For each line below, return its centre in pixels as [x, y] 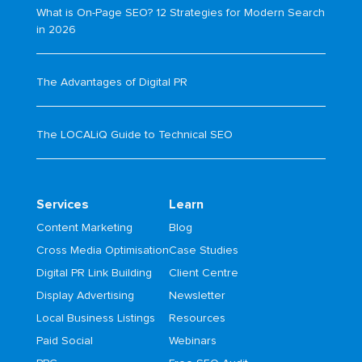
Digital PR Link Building [94, 274]
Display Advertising [85, 296]
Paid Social [64, 341]
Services [62, 205]
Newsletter [197, 296]
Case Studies [203, 251]
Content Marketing [84, 228]
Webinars [192, 341]
